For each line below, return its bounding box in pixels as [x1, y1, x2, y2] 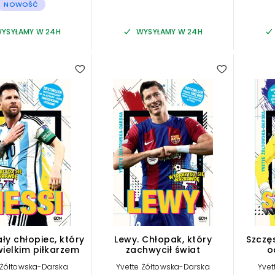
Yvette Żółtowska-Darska [116, 261, 210, 272]
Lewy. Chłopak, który [114, 233, 212, 246]
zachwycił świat [125, 243, 201, 256]
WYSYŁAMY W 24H [136, 26, 203, 37]
